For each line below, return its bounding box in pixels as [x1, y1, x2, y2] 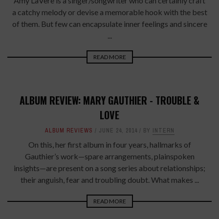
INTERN [152, 127, 175, 134]
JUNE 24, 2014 [98, 127, 137, 134]
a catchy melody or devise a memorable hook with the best [12, 7, 207, 17]
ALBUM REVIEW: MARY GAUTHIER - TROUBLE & [20, 93, 199, 108]
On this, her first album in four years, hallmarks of [28, 140, 191, 149]
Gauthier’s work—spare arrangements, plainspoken [24, 152, 195, 161]
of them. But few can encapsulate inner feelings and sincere [12, 19, 207, 28]
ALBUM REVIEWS [44, 127, 93, 134]
